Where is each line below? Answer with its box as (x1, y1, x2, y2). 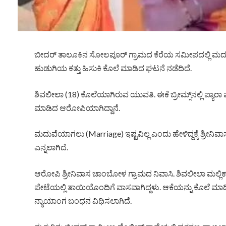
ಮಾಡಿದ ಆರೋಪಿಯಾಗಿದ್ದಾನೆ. (34, 102, 120, 112)
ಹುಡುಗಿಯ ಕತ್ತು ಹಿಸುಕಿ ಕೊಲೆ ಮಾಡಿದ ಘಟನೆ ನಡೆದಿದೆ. (34, 63, 192, 73)
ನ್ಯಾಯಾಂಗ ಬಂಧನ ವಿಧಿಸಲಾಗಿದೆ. (34, 196, 132, 206)
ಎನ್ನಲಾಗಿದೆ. (34, 142, 68, 152)
